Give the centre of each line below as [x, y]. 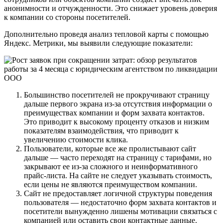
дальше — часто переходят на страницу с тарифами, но [118, 157]
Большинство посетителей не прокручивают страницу [117, 95]
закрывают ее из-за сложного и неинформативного [111, 166]
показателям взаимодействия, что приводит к [101, 130]
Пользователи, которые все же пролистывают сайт [110, 148]
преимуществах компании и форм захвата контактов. [114, 112]
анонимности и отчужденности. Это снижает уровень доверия [111, 8]
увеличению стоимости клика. [76, 139]
